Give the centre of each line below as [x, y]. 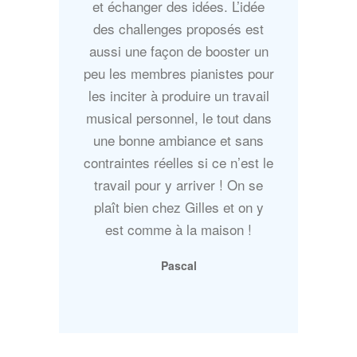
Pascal [178, 266]
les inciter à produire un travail [178, 96]
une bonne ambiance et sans [178, 140]
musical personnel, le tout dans [178, 118]
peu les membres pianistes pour [178, 73]
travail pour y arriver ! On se [178, 185]
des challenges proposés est [178, 29]
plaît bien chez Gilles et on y [178, 207]
